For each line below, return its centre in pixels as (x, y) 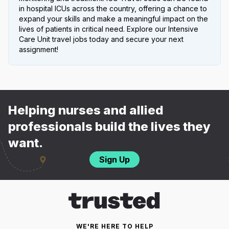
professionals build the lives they (109, 126)
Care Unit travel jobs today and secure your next (101, 39)
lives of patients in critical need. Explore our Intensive (109, 29)
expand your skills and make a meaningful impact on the (113, 18)
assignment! (39, 49)
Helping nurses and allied (86, 110)
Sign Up (114, 159)
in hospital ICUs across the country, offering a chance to (113, 8)
